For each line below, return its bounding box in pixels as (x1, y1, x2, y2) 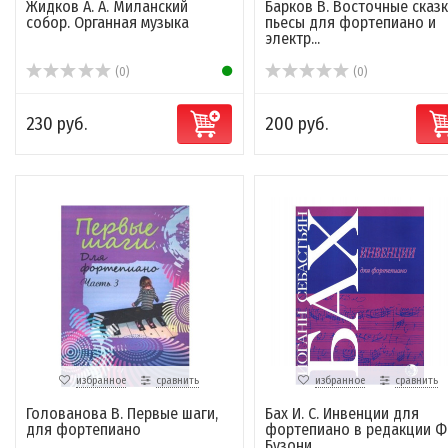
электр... (264, 29, 320, 49)
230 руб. (26, 113, 87, 136)
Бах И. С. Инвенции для (264, 404, 419, 424)
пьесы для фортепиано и (264, 13, 436, 33)
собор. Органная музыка (26, 13, 189, 33)
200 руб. (264, 113, 328, 136)
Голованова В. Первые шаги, (26, 404, 218, 424)
